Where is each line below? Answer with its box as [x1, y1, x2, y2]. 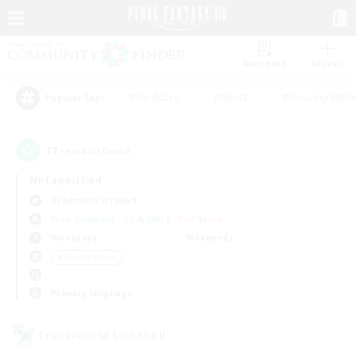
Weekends [186, 232, 234, 243]
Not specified [29, 173, 102, 187]
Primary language [51, 287, 133, 299]
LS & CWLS [124, 213, 171, 225]
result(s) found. [57, 145, 133, 157]
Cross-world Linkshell [38, 327, 166, 342]
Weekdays [51, 232, 98, 243]
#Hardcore [128, 91, 180, 104]
